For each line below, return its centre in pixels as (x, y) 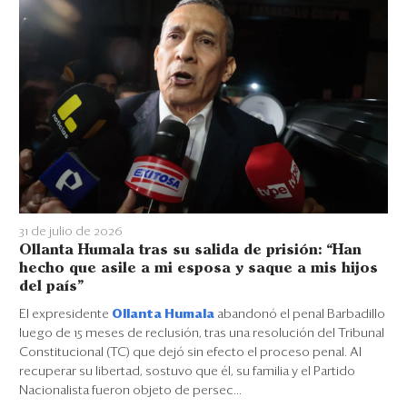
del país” (51, 286)
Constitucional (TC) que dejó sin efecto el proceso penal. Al (190, 352)
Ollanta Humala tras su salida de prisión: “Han (190, 250)
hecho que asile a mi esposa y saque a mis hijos (199, 268)
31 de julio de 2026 (71, 231)
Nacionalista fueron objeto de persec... (130, 390)
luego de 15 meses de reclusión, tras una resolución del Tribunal (202, 333)
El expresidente (65, 314)
